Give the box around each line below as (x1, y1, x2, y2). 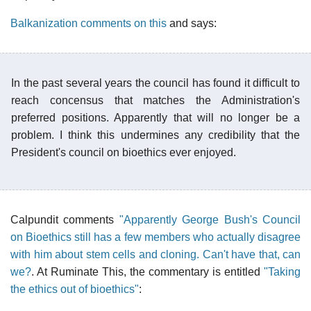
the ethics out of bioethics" (10, 283, 139, 295)
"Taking (264, 265, 301, 278)
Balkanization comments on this (10, 17, 167, 29)
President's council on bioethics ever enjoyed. (11, 146, 236, 158)
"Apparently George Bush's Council (119, 213, 301, 226)
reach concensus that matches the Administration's (11, 94, 300, 106)
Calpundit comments (10, 213, 119, 226)
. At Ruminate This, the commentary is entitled (31, 265, 264, 278)
